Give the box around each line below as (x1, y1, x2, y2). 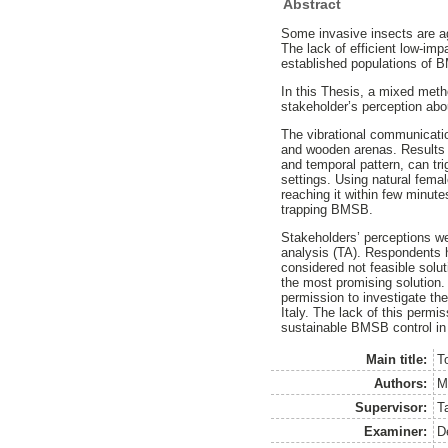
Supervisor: (355, 400, 428, 416)
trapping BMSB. (281, 201, 374, 217)
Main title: (366, 352, 428, 368)
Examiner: (364, 424, 428, 440)
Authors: (374, 376, 428, 392)
